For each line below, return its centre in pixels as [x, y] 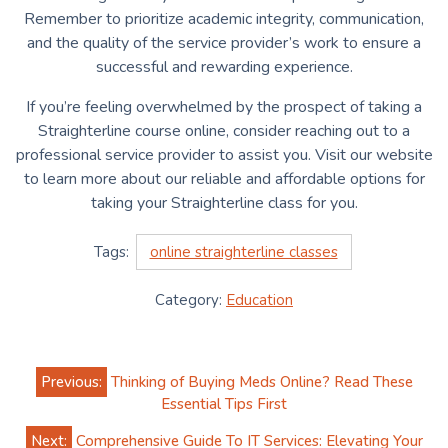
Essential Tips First [224, 404]
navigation [73, 400]
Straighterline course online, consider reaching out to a [224, 131]
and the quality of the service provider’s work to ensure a [224, 43]
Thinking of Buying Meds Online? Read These [261, 382]
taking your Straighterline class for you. [224, 203]
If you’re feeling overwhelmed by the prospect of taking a [224, 107]
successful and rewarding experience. [224, 67]
